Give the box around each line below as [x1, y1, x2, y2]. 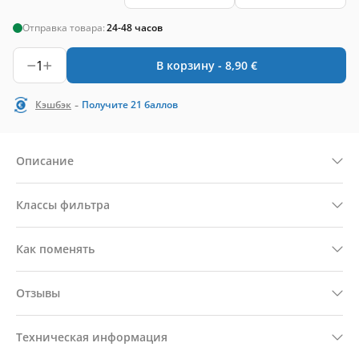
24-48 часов [107, 21, 163, 34]
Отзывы [16, 285, 60, 301]
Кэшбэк [35, 98, 71, 111]
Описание [16, 153, 74, 168]
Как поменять [16, 241, 95, 256]
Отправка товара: [22, 21, 105, 34]
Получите [82, 98, 128, 111]
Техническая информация [16, 329, 167, 345]
